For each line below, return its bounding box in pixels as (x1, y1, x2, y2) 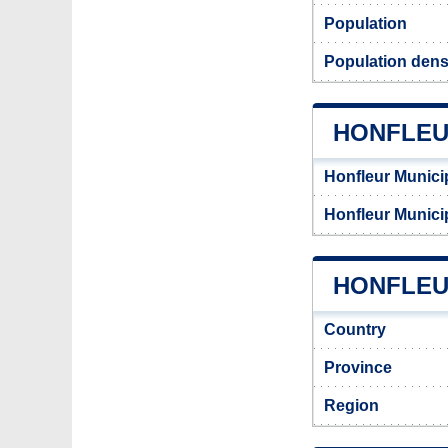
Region (324, 397, 379, 414)
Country (324, 321, 386, 338)
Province (324, 359, 392, 376)
